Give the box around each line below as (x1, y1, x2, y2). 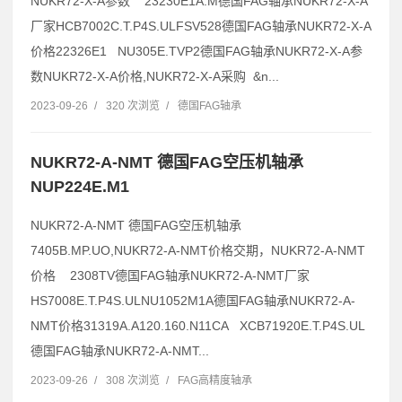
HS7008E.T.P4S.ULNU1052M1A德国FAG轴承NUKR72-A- (31, 293, 355, 308)
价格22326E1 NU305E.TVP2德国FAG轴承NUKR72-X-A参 (31, 43, 363, 58)
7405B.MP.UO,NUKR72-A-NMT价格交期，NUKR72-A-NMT (31, 242, 365, 258)
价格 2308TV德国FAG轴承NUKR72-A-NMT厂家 (31, 267, 310, 283)
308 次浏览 (106, 373, 160, 387)
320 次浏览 (106, 99, 160, 112)
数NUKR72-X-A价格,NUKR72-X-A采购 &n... (31, 68, 279, 83)
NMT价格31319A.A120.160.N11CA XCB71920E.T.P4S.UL (31, 318, 365, 333)
